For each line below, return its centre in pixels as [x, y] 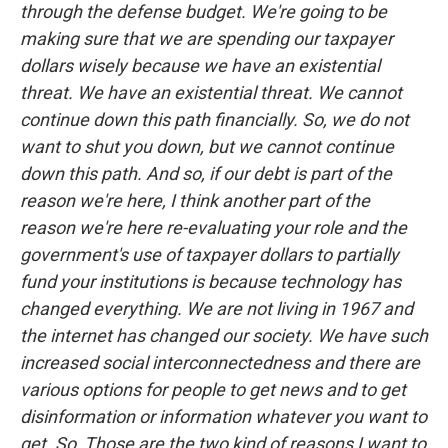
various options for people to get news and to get [213, 389]
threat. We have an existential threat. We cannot [211, 92]
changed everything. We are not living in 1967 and [216, 308]
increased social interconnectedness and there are [220, 362]
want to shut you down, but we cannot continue [207, 146]
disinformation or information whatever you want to [223, 416]
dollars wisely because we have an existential [200, 65]
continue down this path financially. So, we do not [214, 119]
